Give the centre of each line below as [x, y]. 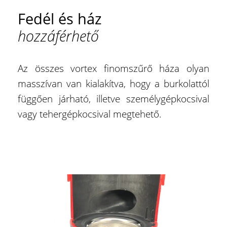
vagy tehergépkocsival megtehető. [90, 114]
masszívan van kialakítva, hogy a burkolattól [113, 83]
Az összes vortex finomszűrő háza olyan [113, 68]
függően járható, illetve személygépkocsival [113, 99]
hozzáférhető [58, 35]
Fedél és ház [60, 18]
